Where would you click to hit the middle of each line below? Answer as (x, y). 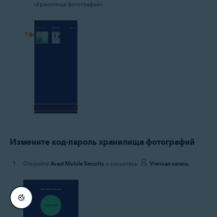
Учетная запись (169, 163)
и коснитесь (122, 163)
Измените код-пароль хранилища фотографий (102, 142)
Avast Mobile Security (77, 163)
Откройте (37, 163)
